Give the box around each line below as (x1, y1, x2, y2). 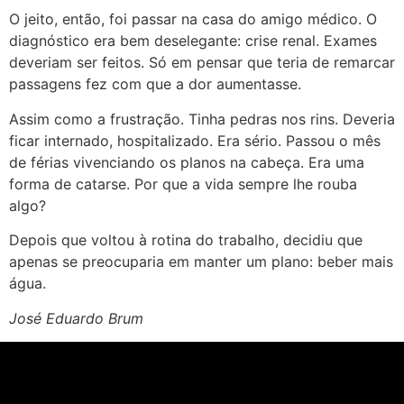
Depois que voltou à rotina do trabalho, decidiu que (9, 231, 363, 250)
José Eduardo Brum (9, 308, 143, 327)
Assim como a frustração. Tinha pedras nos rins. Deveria (9, 109, 395, 128)
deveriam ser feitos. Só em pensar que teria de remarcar (9, 53, 395, 72)
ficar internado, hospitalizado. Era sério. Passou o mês (9, 131, 381, 150)
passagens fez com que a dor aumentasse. (9, 75, 301, 94)
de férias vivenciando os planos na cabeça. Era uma (9, 152, 364, 171)
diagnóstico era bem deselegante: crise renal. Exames (9, 32, 377, 50)
